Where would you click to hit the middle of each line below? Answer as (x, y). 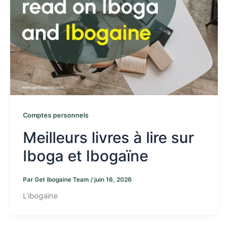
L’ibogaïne (40, 196)
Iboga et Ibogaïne (85, 155)
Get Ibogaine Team (62, 179)
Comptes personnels (55, 115)
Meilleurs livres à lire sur (108, 137)
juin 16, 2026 (113, 179)
